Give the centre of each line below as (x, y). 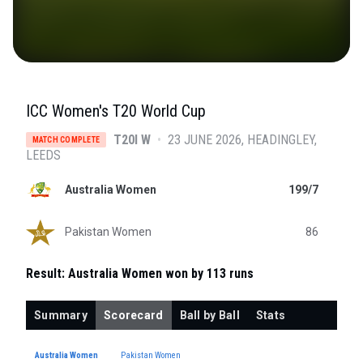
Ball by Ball (209, 315)
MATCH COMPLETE (66, 140)
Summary (61, 315)
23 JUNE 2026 (204, 140)
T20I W (132, 140)
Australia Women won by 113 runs (161, 273)
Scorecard (133, 315)
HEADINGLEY (280, 140)
